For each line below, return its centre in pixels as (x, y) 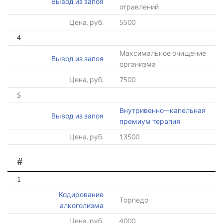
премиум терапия (150, 121)
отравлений (139, 7)
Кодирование (81, 194)
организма (138, 64)
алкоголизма (82, 205)
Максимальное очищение (163, 53)
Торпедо (134, 200)
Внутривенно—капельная (163, 110)
